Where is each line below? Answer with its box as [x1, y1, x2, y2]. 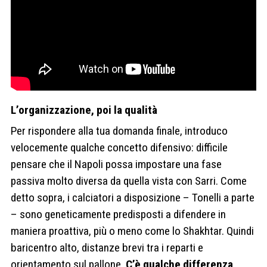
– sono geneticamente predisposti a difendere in [11, 207, 226, 222]
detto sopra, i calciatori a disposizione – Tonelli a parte [11, 191, 254, 205]
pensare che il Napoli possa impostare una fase [11, 157, 222, 172]
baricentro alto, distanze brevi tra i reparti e [11, 241, 203, 255]
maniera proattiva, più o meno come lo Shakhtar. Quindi [11, 224, 254, 238]
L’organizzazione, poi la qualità [11, 103, 157, 117]
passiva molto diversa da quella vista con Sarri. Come [11, 174, 247, 188]
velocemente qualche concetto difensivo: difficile [11, 141, 228, 155]
